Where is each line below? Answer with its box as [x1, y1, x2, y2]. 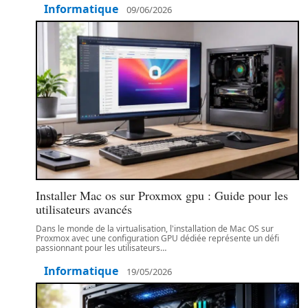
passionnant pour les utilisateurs [36, 242, 160, 254]
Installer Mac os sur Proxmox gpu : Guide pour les [36, 187, 288, 203]
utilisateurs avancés [36, 201, 132, 217]
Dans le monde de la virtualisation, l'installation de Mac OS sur [36, 223, 274, 234]
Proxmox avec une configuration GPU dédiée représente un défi [36, 232, 279, 244]
